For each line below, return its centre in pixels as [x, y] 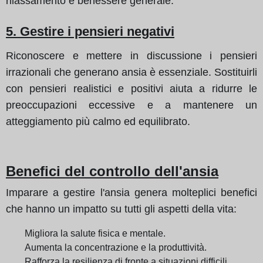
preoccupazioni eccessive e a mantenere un [131, 105]
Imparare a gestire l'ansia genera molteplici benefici [131, 192]
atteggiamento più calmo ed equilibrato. [98, 121]
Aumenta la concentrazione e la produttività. [116, 247]
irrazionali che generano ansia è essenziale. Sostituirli [131, 72]
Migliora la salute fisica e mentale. [95, 233]
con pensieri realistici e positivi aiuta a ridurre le [131, 88]
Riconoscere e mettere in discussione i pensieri [131, 55]
